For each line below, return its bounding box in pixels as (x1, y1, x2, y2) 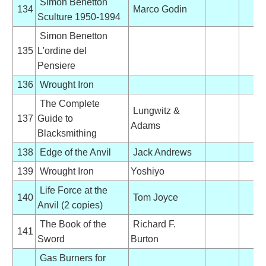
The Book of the (37, 218, 106, 229)
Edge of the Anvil (37, 147, 111, 157)
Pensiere (37, 60, 75, 71)
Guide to (37, 113, 73, 123)
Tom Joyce (130, 192, 178, 202)
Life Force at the (37, 185, 107, 195)
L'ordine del (37, 45, 87, 56)
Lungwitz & (130, 105, 180, 116)
